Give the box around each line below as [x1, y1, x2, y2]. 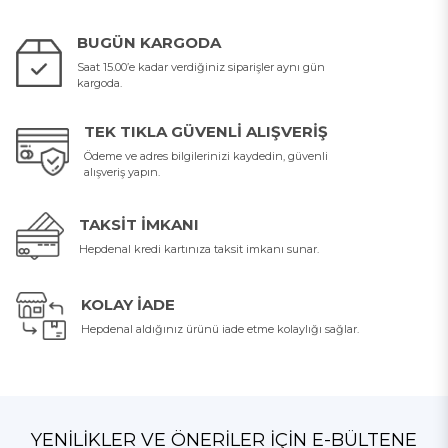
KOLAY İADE [80, 294, 175, 314]
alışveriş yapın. [84, 165, 161, 179]
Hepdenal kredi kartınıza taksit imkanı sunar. [79, 241, 319, 256]
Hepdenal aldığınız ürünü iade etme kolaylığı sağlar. [80, 321, 359, 336]
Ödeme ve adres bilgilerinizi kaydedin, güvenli [84, 149, 329, 163]
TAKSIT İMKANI [79, 214, 199, 234]
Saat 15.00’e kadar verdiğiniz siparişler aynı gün [77, 60, 326, 74]
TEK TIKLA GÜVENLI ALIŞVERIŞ [84, 122, 329, 141]
